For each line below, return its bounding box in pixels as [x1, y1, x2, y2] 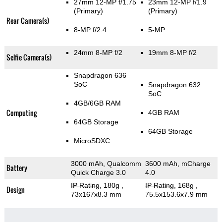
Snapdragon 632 [148, 81, 201, 89]
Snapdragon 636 [73, 71, 126, 80]
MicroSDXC [73, 137, 110, 145]
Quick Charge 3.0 [70, 168, 126, 177]
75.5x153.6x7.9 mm [145, 190, 208, 199]
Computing [6, 108, 37, 118]
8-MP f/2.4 [73, 26, 107, 34]
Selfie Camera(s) [6, 52, 52, 63]
